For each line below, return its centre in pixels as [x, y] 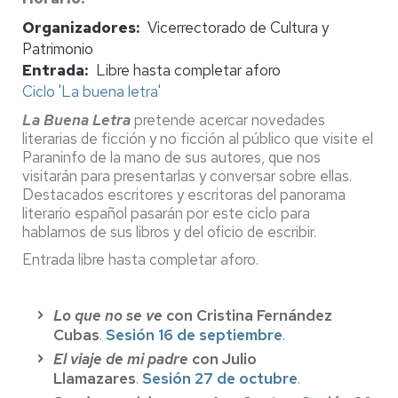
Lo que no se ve [110, 315]
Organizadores [79, 27]
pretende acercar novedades [228, 119]
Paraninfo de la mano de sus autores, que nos [171, 157]
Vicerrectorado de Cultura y [238, 27]
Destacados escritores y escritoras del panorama [184, 194]
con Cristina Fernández [249, 315]
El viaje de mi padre [121, 358]
